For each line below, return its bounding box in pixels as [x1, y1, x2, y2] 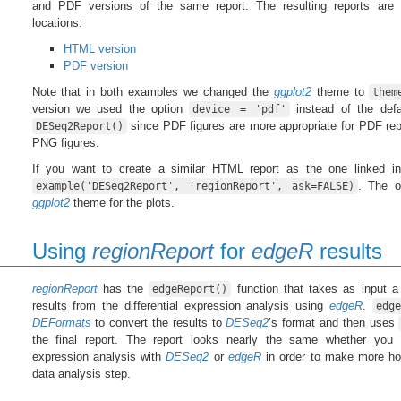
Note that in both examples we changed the [31, 84, 274, 98]
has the [97, 281, 149, 295]
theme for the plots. [69, 195, 175, 209]
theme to [311, 84, 370, 98]
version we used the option [31, 101, 190, 115]
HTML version [63, 41, 136, 55]
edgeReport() [152, 282, 228, 295]
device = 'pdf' [192, 102, 287, 115]
